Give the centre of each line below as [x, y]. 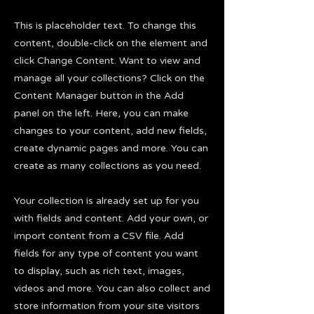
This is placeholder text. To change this [105, 26]
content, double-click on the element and [111, 43]
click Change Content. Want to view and [107, 61]
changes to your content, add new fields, [110, 131]
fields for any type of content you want [106, 254]
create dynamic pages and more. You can [111, 149]
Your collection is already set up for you [107, 201]
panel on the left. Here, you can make [101, 114]
